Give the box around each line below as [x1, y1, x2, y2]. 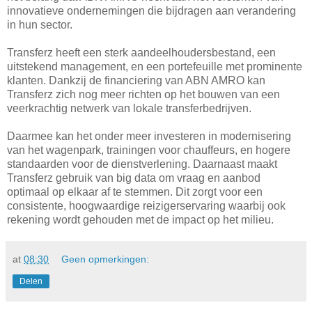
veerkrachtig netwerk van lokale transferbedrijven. [7, 102, 251, 114]
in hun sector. [7, 18, 72, 31]
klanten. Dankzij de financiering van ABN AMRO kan [7, 74, 265, 86]
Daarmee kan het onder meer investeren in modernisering [7, 130, 291, 142]
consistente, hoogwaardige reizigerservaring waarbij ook [7, 199, 286, 212]
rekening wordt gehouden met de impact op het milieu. [7, 213, 274, 226]
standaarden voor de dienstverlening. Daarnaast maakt [7, 157, 277, 170]
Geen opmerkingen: [61, 253, 150, 265]
